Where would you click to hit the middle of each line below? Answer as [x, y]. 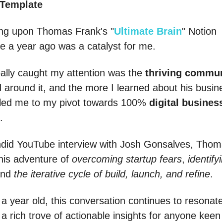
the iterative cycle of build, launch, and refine [112, 174]
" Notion [199, 31]
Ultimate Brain [148, 31]
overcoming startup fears [127, 159]
